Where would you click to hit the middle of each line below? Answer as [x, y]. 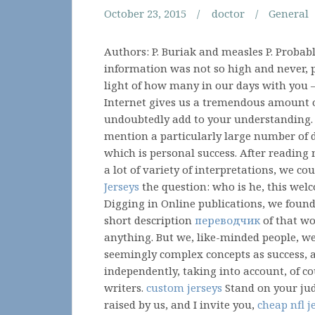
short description [149, 220]
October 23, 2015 [145, 13]
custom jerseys [184, 288]
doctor [228, 13]
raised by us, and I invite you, [181, 304]
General [289, 13]
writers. [125, 288]
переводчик [227, 220]
